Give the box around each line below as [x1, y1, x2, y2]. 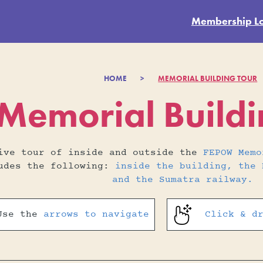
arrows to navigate [43, 208, 149, 221]
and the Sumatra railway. [112, 173, 254, 187]
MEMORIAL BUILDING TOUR [158, 73, 258, 83]
